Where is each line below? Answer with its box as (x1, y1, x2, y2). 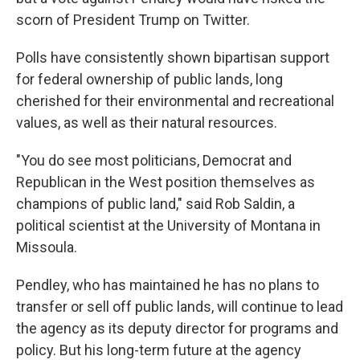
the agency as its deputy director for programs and (16, 320, 338, 337)
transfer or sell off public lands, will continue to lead (16, 298, 343, 315)
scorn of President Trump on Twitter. (16, 11, 250, 28)
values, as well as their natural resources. (16, 114, 277, 131)
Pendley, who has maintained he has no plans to (16, 276, 319, 293)
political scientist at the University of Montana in (16, 217, 321, 234)
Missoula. (16, 239, 77, 256)
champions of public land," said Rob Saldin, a (16, 195, 295, 212)
